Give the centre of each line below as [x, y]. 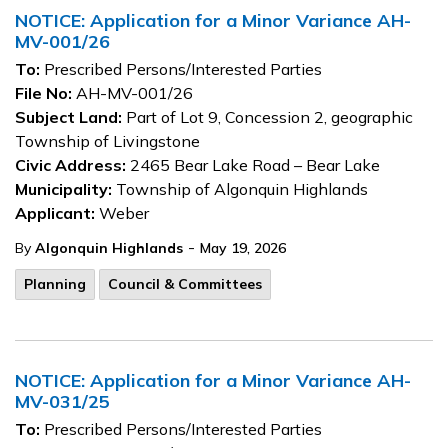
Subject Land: [68, 117]
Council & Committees [185, 284]
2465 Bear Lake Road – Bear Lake [255, 165]
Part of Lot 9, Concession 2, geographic [267, 117]
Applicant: [55, 213]
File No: [43, 93]
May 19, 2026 [243, 248]
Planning [55, 284]
